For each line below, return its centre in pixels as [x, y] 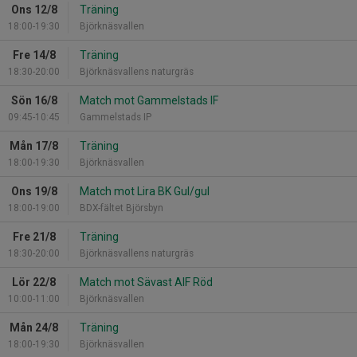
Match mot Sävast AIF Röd [146, 282]
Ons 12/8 [34, 9]
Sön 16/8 [34, 100]
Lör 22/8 [34, 282]
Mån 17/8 [34, 145]
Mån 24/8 [34, 327]
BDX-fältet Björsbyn [122, 208]
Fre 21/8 [34, 236]
